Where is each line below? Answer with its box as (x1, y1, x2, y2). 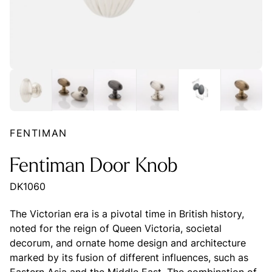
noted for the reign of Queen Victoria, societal (10, 222, 222, 234)
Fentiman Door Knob (10, 156, 178, 177)
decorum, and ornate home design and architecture (10, 236, 246, 249)
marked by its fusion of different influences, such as (10, 251, 248, 263)
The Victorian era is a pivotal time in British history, (10, 207, 244, 220)
